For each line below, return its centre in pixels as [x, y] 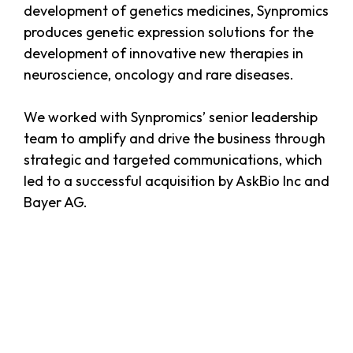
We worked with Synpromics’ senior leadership [171, 117]
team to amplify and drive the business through [175, 139]
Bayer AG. [56, 203]
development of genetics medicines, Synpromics [176, 11]
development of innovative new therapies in [163, 54]
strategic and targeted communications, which [173, 160]
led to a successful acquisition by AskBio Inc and [176, 181]
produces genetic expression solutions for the [169, 32]
